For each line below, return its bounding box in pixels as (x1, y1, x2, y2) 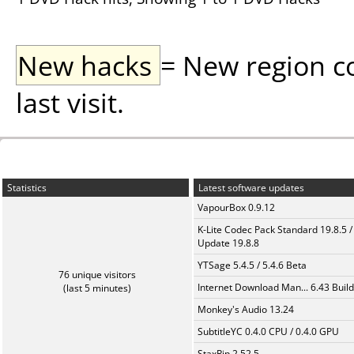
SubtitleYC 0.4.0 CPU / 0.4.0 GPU (198, 325, 339, 338)
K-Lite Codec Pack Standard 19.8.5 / (198, 223, 352, 236)
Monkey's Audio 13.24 (198, 303, 294, 316)
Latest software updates (196, 181, 304, 194)
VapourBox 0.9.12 (198, 201, 275, 214)
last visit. (16, 84, 124, 121)
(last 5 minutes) (63, 281, 131, 295)
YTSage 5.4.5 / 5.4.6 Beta (198, 258, 307, 272)
